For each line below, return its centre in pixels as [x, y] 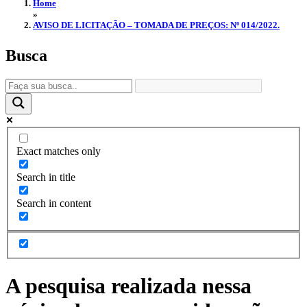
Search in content [54, 204]
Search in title [46, 177]
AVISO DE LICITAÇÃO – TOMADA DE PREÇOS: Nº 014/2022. [156, 25]
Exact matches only [59, 151]
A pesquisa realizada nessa [128, 286]
